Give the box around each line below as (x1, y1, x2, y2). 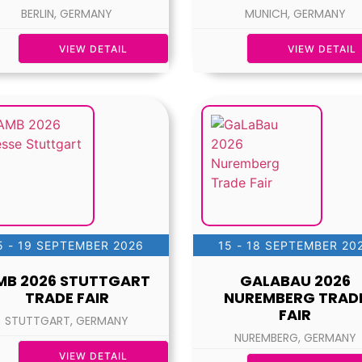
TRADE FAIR (24, 288, 109, 309)
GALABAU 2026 (239, 271, 351, 292)
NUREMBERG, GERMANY (234, 330, 356, 347)
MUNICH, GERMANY (244, 6, 346, 23)
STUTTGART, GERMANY (5, 313, 129, 330)
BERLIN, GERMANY (21, 6, 113, 23)
